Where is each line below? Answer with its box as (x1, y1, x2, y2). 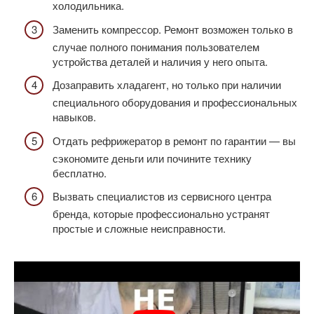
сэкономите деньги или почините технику (53, 150, 252, 165)
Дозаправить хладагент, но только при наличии (53, 77, 281, 93)
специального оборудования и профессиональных (53, 95, 297, 110)
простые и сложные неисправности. (53, 221, 226, 236)
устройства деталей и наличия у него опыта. (53, 53, 268, 69)
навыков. (53, 109, 96, 125)
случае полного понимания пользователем (53, 39, 259, 54)
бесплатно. (53, 165, 107, 180)
